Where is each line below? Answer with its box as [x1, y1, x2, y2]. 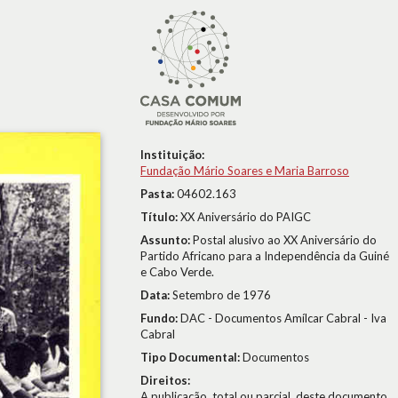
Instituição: [140, 147, 204, 162]
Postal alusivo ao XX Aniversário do [193, 233, 377, 247]
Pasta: [140, 187, 177, 201]
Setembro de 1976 [172, 288, 271, 302]
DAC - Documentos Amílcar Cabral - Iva [180, 311, 386, 325]
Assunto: [140, 233, 193, 247]
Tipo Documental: [140, 350, 243, 364]
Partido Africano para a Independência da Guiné [140, 249, 389, 263]
